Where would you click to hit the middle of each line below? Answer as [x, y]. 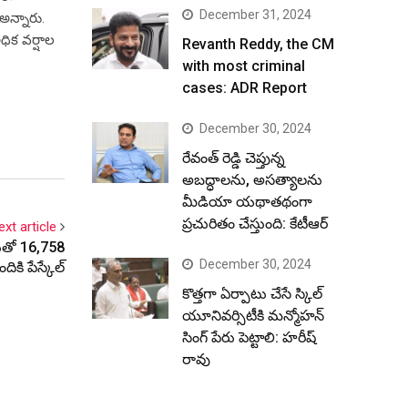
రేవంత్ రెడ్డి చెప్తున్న [234, 158]
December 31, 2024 [255, 15]
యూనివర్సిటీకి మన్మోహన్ [253, 316]
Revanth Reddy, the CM [258, 44]
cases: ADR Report [245, 88]
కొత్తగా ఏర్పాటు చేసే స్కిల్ [252, 294]
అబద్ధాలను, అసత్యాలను [252, 180]
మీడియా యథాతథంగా [247, 202]
